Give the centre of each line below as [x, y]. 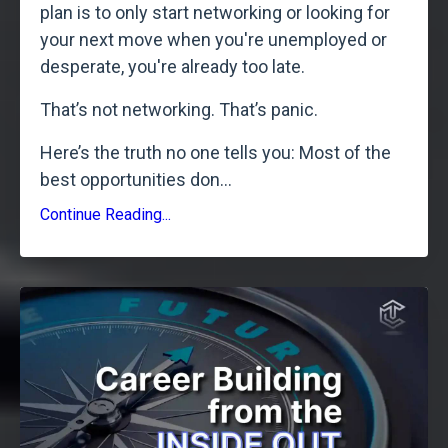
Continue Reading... [105, 214]
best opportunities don [130, 179]
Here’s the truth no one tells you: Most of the [215, 152]
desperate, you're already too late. [172, 66]
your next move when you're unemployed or [213, 39]
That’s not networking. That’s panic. [179, 109]
